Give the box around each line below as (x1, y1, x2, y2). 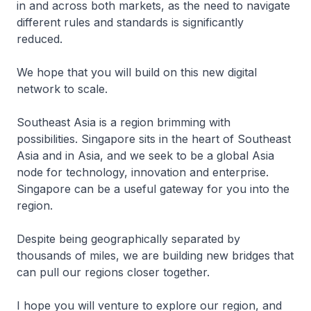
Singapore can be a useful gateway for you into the (17, 182, 289, 196)
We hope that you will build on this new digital (17, 65, 257, 79)
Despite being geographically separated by (17, 232, 240, 246)
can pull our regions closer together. (17, 265, 210, 279)
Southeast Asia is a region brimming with (17, 115, 230, 129)
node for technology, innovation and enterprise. (17, 165, 269, 179)
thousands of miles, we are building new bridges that (17, 249, 294, 262)
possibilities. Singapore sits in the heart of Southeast (17, 132, 291, 146)
